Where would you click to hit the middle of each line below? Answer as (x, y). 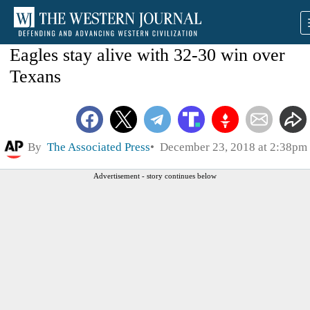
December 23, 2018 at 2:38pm (231, 147)
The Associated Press (99, 147)
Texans (35, 76)
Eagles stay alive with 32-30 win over (147, 55)
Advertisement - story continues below (155, 175)
